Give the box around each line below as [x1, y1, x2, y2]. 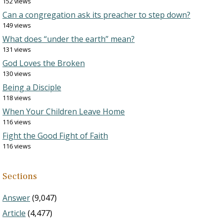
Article [2, 208, 26, 219]
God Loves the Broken [2, 58, 85, 69]
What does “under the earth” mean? [2, 34, 135, 44]
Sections [2, 171, 37, 182]
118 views [2, 93, 31, 102]
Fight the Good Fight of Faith [2, 130, 108, 141]
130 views [2, 69, 31, 78]
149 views [2, 21, 31, 30]
